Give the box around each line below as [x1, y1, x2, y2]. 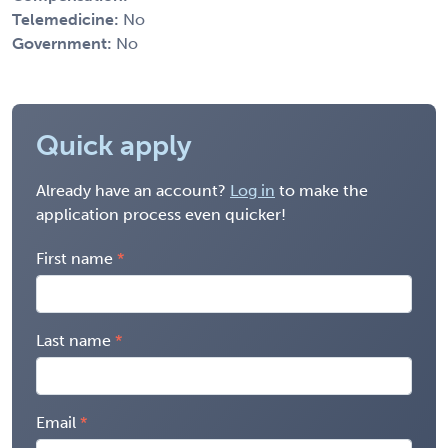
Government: [12, 33, 116, 53]
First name [36, 248, 113, 268]
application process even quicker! [36, 204, 286, 224]
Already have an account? [36, 180, 230, 200]
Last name [36, 330, 111, 350]
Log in [230, 180, 275, 200]
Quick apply [36, 128, 192, 162]
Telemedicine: [12, 9, 123, 29]
